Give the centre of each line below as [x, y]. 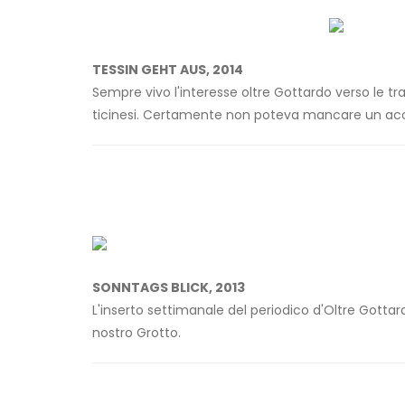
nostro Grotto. [137, 333]
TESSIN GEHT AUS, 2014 [168, 70]
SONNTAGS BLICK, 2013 [169, 288]
